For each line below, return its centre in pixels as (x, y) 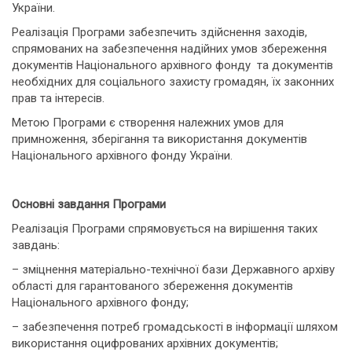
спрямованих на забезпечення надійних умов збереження (169, 49)
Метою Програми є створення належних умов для (148, 123)
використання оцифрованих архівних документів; (145, 343)
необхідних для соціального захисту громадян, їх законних (173, 82)
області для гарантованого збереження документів (152, 286)
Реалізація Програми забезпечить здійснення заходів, (159, 32)
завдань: (36, 245)
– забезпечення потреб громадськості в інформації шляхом (175, 327)
